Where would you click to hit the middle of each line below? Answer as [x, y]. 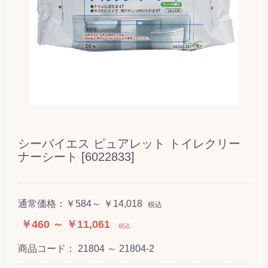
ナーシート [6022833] [76, 156]
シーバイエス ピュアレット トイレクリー [129, 143]
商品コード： [48, 248]
